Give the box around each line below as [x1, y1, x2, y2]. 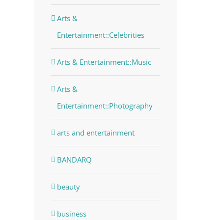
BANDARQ [56, 154, 92, 165]
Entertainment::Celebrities [56, 29, 144, 40]
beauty [56, 181, 80, 192]
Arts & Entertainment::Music [56, 56, 151, 67]
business [56, 208, 86, 219]
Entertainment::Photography [56, 100, 153, 110]
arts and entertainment [56, 127, 135, 137]
